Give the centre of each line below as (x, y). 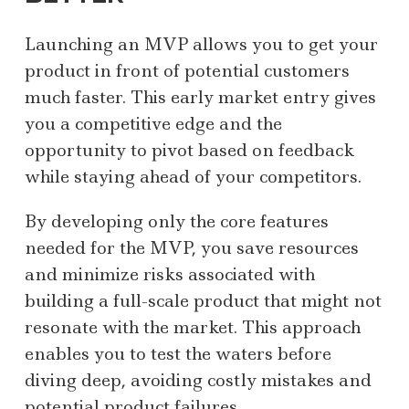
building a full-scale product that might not (203, 301)
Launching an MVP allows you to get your (201, 45)
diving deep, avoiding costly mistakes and (198, 381)
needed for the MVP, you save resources (192, 248)
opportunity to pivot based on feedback (189, 151)
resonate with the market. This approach (193, 328)
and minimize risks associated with (170, 275)
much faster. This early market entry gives (200, 98)
